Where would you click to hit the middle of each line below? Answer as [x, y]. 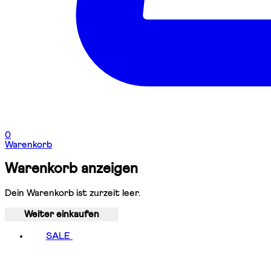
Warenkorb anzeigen [71, 168]
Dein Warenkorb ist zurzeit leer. [73, 193]
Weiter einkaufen [62, 214]
